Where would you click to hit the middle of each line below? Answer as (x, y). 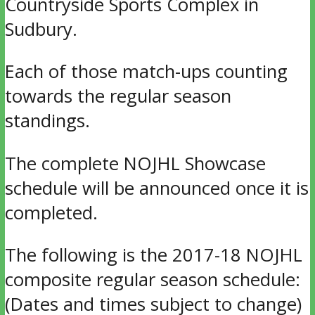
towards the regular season (118, 96)
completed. (51, 212)
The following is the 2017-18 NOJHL (153, 255)
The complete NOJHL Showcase (135, 163)
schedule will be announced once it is (156, 188)
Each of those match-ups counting (146, 72)
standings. (47, 121)
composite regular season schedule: (152, 280)
